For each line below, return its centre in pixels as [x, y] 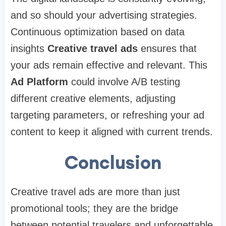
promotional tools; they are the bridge [94, 209]
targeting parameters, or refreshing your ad [107, 115]
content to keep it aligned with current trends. [112, 132]
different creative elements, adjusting [93, 99]
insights [29, 49]
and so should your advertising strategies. [104, 15]
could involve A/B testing [126, 82]
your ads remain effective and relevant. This [109, 65]
